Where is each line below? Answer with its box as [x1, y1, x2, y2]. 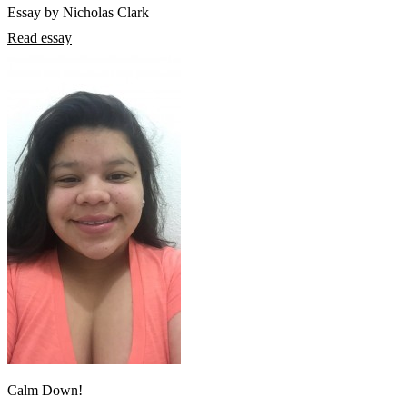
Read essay [7, 30, 72, 46]
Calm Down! [7, 382, 83, 399]
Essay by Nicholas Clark [7, 5, 149, 21]
